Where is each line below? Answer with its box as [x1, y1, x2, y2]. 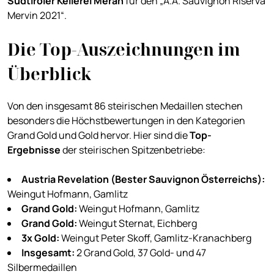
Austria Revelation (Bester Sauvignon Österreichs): [21, 172, 265, 187]
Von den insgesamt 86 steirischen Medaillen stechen [7, 99, 243, 113]
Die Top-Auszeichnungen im [7, 38, 240, 61]
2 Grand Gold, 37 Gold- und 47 [75, 246, 206, 260]
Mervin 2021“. [7, 9, 67, 23]
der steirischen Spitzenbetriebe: [62, 143, 206, 157]
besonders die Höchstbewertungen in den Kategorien [7, 114, 245, 128]
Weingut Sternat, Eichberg [77, 217, 199, 231]
